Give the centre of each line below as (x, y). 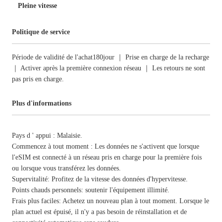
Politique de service (41, 32)
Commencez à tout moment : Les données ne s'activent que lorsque (106, 146)
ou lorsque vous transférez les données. (66, 168)
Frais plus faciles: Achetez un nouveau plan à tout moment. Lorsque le (111, 201)
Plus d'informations (42, 103)
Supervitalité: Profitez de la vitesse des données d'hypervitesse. (100, 179)
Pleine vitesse (37, 6)
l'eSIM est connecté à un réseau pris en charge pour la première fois (107, 157)
